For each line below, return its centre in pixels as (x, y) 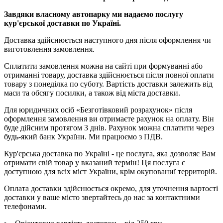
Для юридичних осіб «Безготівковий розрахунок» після (98, 110)
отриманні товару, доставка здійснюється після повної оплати (109, 75)
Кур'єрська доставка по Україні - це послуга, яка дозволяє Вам (110, 153)
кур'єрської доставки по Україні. (62, 23)
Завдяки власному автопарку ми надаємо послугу (94, 14)
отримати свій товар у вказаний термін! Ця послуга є (95, 162)
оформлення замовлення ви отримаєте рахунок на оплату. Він (109, 118)
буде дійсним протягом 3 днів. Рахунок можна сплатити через (109, 127)
